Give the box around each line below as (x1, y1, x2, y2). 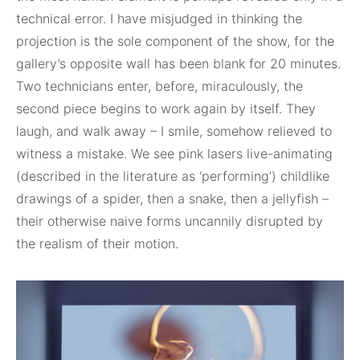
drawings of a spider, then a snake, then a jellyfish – (16, 190, 329, 207)
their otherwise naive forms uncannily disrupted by (16, 212, 323, 229)
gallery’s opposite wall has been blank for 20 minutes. (16, 55, 341, 72)
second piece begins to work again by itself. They (16, 100, 316, 117)
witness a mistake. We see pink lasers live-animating (16, 145, 333, 162)
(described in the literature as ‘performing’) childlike (16, 167, 329, 184)
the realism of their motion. (16, 235, 182, 252)
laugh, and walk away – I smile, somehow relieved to (16, 122, 332, 139)
